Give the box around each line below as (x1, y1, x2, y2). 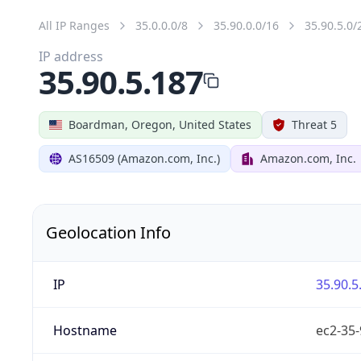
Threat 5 (292, 116, 337, 132)
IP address (39, 47, 103, 65)
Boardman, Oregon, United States (68, 116, 251, 132)
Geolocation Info (46, 221, 171, 243)
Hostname (52, 321, 117, 339)
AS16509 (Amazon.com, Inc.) (68, 150, 220, 166)
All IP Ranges (39, 17, 110, 33)
